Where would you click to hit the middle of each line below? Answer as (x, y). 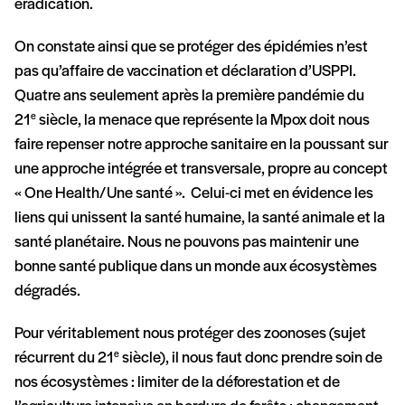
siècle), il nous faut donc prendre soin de (251, 358)
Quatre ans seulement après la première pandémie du (189, 96)
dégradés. (47, 291)
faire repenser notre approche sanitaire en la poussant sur (202, 145)
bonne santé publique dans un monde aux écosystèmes (196, 267)
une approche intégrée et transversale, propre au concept (201, 169)
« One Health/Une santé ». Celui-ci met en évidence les (194, 193)
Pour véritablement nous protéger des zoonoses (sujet (190, 334)
